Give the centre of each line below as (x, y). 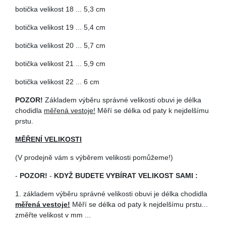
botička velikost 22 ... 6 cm (57, 82)
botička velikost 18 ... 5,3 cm (60, 9)
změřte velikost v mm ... (53, 215)
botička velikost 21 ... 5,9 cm (60, 64)
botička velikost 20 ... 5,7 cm (60, 45)
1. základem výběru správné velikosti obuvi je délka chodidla (111, 194)
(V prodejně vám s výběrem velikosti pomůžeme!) (94, 157)
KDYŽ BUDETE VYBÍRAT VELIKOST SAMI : (126, 176)
